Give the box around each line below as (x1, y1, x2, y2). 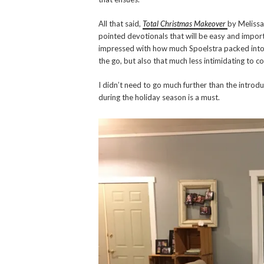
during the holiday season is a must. (98, 93, 220, 103)
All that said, (98, 19, 143, 29)
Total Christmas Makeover (143, 19, 227, 29)
